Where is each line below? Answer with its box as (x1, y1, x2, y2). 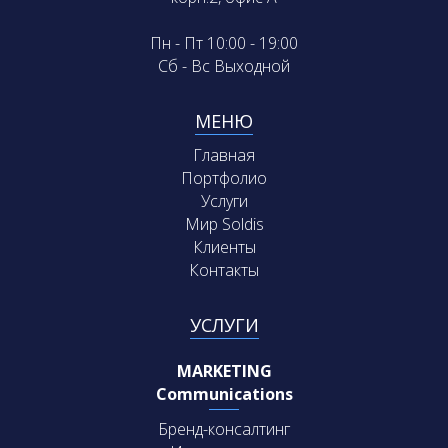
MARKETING (176, 359, 272, 382)
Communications (155, 382, 293, 405)
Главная (193, 143, 255, 166)
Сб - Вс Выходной (158, 54, 290, 77)
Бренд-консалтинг (158, 417, 290, 440)
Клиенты (192, 235, 256, 258)
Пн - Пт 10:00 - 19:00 (150, 31, 298, 54)
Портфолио (181, 166, 267, 189)
